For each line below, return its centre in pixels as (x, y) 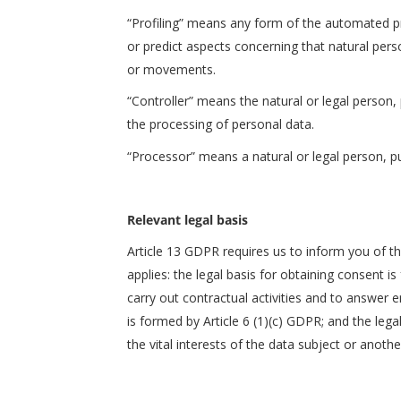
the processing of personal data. (221, 124)
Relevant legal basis (188, 219)
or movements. (171, 69)
